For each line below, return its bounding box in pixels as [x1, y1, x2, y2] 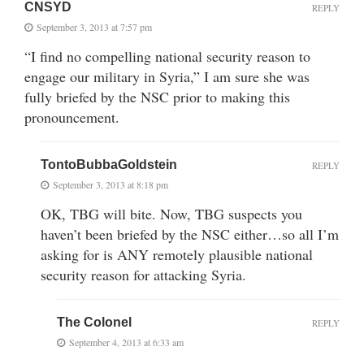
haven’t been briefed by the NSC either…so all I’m [41, 223, 339, 244]
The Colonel [57, 314, 132, 329]
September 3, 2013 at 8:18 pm [53, 177, 168, 191]
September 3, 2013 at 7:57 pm [37, 19, 152, 33]
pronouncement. [24, 106, 119, 127]
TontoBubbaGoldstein [41, 157, 177, 171]
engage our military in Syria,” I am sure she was [24, 66, 310, 86]
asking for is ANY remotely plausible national [41, 244, 313, 264]
